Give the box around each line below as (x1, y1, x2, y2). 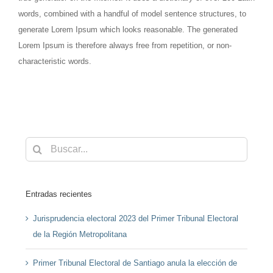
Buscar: (24, 140, 52, 149)
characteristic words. (18, 56, 91, 66)
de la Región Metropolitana (32, 229, 127, 239)
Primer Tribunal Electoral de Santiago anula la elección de (32, 258, 237, 268)
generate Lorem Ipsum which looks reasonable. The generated (18, 24, 238, 34)
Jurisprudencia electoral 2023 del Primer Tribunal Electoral (32, 213, 238, 223)
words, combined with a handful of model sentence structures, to (18, 9, 246, 18)
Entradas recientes (25, 190, 92, 199)
